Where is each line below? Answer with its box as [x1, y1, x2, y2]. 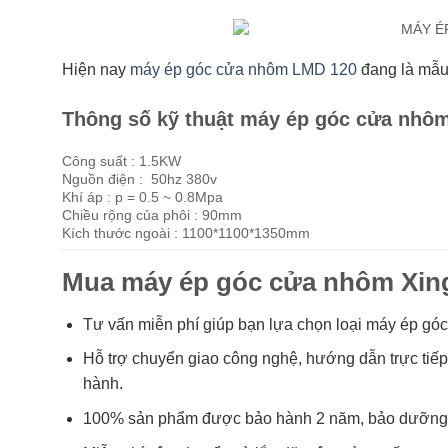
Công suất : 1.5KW [62, 153, 181, 169]
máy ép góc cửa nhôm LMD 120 [130, 61, 357, 79]
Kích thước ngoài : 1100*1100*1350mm [62, 225, 310, 241]
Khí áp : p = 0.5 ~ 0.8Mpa [62, 189, 223, 205]
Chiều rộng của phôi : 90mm [62, 207, 242, 223]
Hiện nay [62, 61, 130, 79]
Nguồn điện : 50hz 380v [62, 171, 217, 187]
